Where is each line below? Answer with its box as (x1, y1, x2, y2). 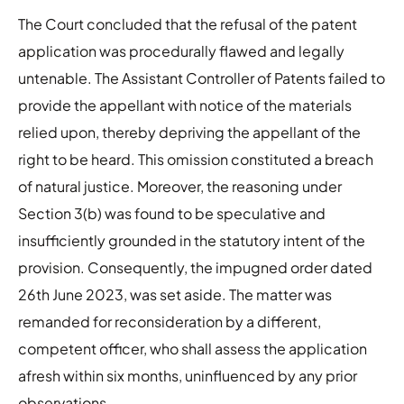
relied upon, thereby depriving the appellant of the (18, 122, 361, 142)
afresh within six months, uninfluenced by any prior (18, 365, 357, 385)
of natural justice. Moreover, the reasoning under (18, 176, 342, 196)
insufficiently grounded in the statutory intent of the (18, 230, 365, 250)
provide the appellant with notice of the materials (18, 95, 352, 115)
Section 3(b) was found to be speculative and (18, 203, 326, 223)
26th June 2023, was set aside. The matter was (18, 284, 332, 304)
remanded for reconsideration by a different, (18, 311, 321, 331)
